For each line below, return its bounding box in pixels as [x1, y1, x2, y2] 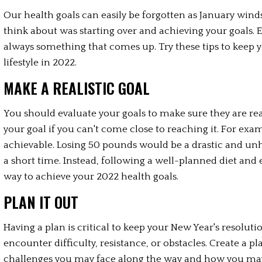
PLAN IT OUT [4, 191, 79, 213]
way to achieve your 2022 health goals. [4, 171, 179, 182]
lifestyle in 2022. [4, 57, 77, 68]
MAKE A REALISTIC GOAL [4, 77, 150, 99]
